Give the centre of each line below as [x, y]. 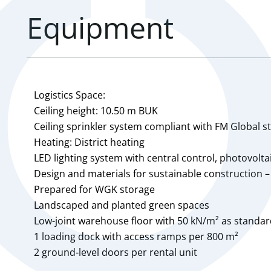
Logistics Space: [70, 95]
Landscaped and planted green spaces [122, 205]
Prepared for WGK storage [94, 189]
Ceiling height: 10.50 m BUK [96, 111]
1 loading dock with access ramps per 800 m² [136, 237]
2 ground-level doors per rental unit [116, 252]
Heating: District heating [89, 142]
